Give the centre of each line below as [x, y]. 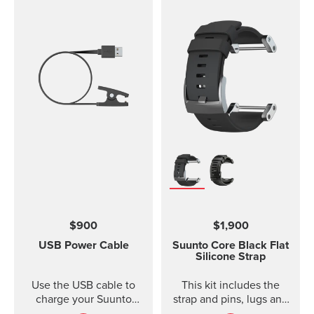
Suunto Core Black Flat [231, 245]
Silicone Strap [231, 257]
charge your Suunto [83, 299]
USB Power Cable [83, 245]
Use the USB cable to [83, 285]
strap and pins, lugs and [231, 299]
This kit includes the [231, 285]
